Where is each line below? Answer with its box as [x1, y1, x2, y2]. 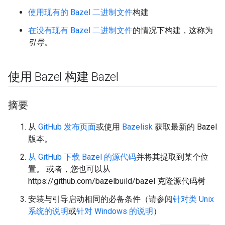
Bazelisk [122, 122, 153, 132]
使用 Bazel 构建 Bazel [8, 70, 119, 84]
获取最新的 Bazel [153, 122, 217, 132]
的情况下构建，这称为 [133, 26, 213, 35]
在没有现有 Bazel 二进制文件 [28, 26, 133, 35]
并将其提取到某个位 [136, 152, 208, 162]
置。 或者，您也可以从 [28, 164, 110, 174]
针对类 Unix [173, 194, 214, 204]
